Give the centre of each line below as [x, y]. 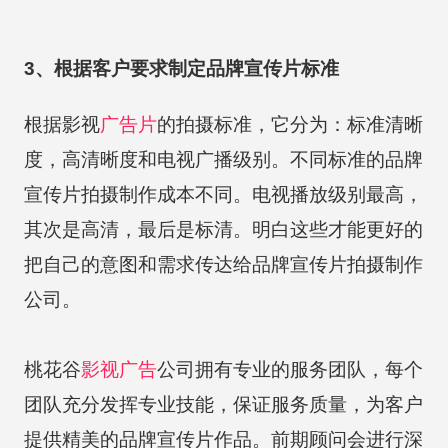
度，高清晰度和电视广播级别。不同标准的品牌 [223, 159]
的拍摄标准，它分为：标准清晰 [289, 124]
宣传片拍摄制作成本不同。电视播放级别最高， [223, 194]
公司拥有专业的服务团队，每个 [289, 369]
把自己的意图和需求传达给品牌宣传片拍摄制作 [223, 264]
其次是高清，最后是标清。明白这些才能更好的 [223, 229]
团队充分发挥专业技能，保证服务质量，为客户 [223, 404]
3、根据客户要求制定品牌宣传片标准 [181, 68]
